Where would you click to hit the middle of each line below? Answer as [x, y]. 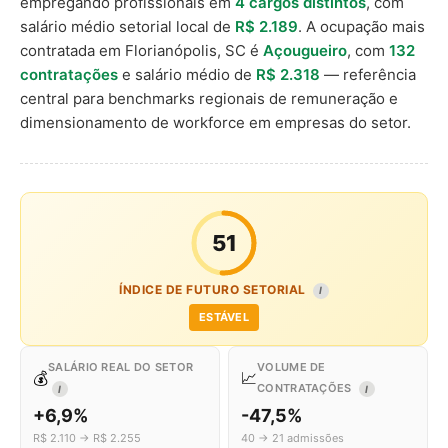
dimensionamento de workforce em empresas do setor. [215, 122]
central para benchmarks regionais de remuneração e [209, 98]
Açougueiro [305, 50]
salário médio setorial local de [127, 26]
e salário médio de [187, 74]
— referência [368, 74]
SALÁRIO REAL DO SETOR [121, 367]
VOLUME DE [291, 367]
